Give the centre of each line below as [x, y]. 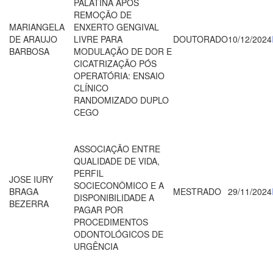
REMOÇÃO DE [103, 14]
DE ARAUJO [33, 39]
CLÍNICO [91, 87]
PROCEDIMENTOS [111, 222]
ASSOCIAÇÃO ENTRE [117, 148]
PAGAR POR [98, 209]
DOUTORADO [200, 39]
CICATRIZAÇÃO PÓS [115, 63]
